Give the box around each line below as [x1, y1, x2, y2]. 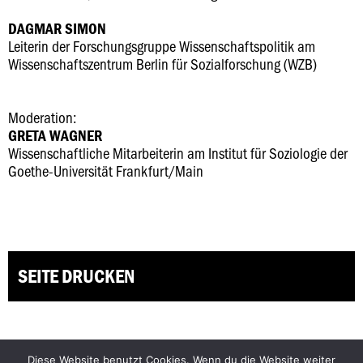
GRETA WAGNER [8, 126, 102, 145]
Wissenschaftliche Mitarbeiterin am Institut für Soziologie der [8, 143, 348, 163]
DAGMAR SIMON [8, 19, 106, 38]
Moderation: [8, 107, 77, 127]
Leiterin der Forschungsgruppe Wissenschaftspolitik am [8, 36, 315, 56]
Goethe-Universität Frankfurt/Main [8, 160, 203, 181]
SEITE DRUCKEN [18, 264, 135, 288]
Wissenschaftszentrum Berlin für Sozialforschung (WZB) [8, 53, 317, 74]
